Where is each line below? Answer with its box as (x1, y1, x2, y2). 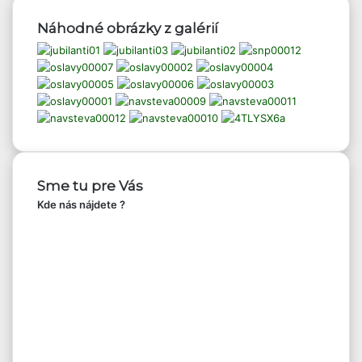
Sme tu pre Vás (37, 178, 143, 194)
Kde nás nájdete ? (37, 198, 125, 211)
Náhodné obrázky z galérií (37, 20, 218, 36)
